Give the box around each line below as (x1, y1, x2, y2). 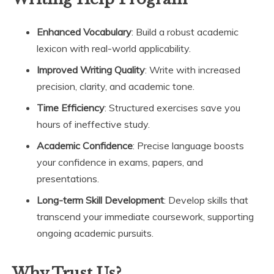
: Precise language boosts (133, 139, 244, 152)
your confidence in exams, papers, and (37, 156, 203, 169)
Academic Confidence (37, 139, 133, 152)
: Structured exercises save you (105, 102, 240, 114)
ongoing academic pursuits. (37, 227, 154, 240)
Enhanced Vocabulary (37, 26, 131, 39)
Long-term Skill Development (37, 194, 164, 207)
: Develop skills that (164, 194, 248, 207)
